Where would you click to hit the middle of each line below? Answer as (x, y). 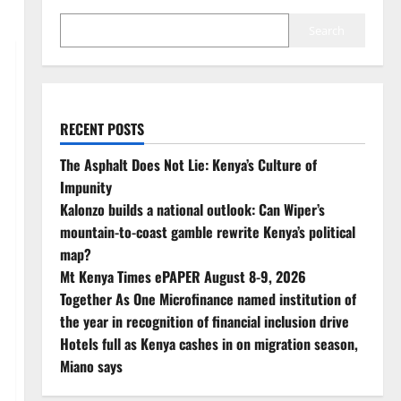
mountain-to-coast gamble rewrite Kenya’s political (207, 232)
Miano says (91, 366)
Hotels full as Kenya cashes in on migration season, (209, 344)
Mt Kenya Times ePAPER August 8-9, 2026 (183, 277)
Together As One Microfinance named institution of (208, 299)
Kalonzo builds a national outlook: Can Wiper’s (192, 209)
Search (327, 30)
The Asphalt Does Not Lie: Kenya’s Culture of (188, 165)
